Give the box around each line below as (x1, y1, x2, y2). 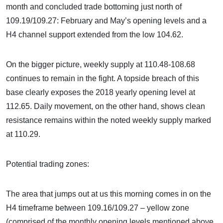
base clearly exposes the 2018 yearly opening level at (6, 88, 195, 97)
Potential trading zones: (6, 160, 89, 168)
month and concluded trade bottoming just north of (6, 2, 182, 11)
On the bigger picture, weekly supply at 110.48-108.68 (6, 60, 195, 69)
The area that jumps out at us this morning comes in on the (6, 190, 211, 198)
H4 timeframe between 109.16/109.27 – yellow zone (6, 204, 189, 212)
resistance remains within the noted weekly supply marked (6, 116, 211, 124)
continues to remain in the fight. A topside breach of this (6, 74, 199, 83)
